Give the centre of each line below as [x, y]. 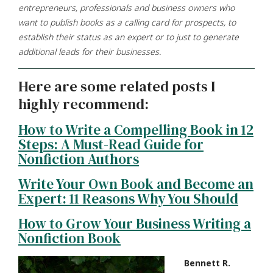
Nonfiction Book [69, 238]
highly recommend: [83, 104]
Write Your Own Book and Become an [136, 184]
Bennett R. [207, 263]
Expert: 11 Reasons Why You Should [128, 198]
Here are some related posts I [117, 86]
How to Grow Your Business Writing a [135, 223]
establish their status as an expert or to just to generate [129, 37]
